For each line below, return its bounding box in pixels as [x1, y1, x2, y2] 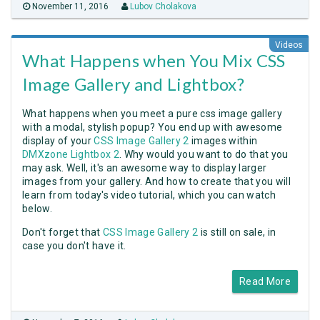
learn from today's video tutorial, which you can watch [22, 189, 276, 201]
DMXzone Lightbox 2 [22, 149, 120, 161]
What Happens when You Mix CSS [22, 50, 286, 71]
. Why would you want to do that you [119, 149, 289, 161]
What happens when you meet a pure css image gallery [22, 108, 283, 120]
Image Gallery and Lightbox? [22, 74, 244, 95]
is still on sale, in [198, 226, 276, 239]
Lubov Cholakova [130, 1, 196, 12]
